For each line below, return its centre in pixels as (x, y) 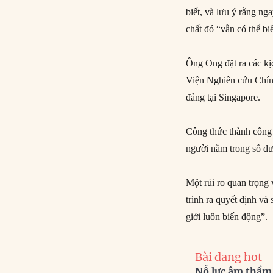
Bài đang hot (229, 257)
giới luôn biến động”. (227, 216)
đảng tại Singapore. (223, 97)
